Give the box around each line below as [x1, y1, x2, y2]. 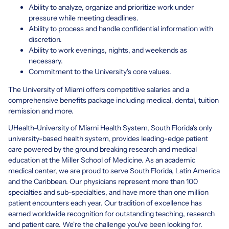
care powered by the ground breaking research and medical [8, 144, 197, 154]
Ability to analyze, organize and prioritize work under [29, 2, 194, 12]
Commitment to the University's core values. [29, 66, 171, 76]
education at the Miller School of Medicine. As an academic [8, 155, 195, 165]
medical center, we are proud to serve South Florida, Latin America [8, 166, 220, 175]
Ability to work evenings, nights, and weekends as [29, 45, 187, 55]
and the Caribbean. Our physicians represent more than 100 [8, 176, 198, 186]
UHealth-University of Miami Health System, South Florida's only [8, 123, 212, 132]
